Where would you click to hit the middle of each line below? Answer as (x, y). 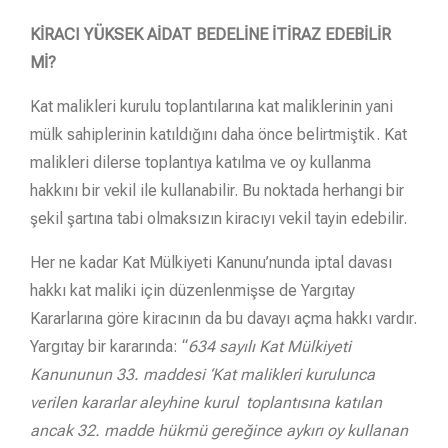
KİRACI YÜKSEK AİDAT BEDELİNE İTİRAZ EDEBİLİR (210, 34)
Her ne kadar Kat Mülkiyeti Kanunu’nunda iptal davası (211, 262)
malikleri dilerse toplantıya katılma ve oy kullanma (200, 162)
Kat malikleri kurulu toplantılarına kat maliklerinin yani (211, 106)
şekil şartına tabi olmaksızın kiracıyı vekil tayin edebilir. (218, 218)
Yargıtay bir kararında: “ (109, 346)
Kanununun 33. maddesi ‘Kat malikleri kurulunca (202, 374)
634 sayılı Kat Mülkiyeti (269, 346)
